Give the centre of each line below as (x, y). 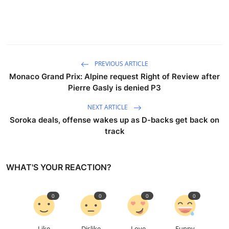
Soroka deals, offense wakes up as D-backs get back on (114, 120)
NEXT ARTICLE (108, 107)
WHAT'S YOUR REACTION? (59, 167)
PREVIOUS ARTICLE (121, 63)
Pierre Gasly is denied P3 (114, 87)
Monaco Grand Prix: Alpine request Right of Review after (114, 76)
